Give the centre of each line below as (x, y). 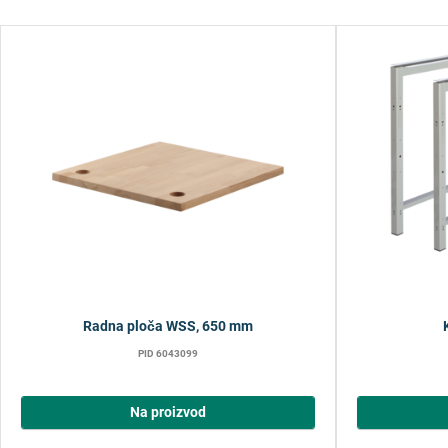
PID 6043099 (168, 353)
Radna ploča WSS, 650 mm (168, 326)
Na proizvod (168, 413)
